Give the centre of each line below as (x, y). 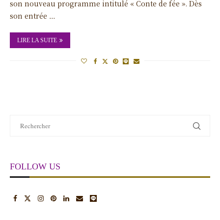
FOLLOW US (35, 166)
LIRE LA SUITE (37, 40)
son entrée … (33, 15)
